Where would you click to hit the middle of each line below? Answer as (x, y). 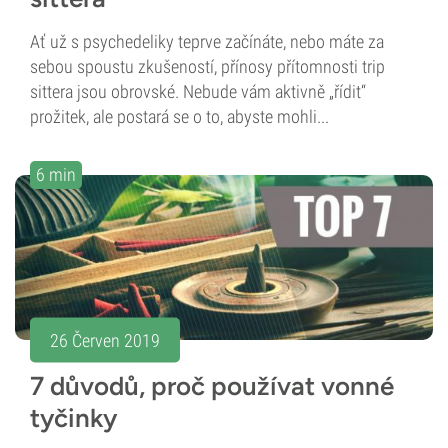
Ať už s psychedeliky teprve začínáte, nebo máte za (207, 42)
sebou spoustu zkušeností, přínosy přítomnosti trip (207, 67)
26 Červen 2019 (105, 340)
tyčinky (73, 418)
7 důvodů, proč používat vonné (212, 386)
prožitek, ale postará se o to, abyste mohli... (179, 117)
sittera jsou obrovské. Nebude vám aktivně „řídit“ (198, 92)
